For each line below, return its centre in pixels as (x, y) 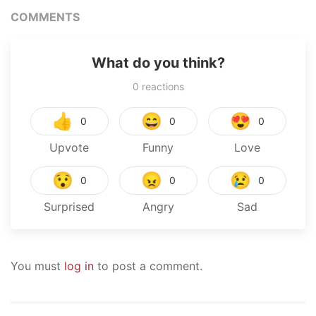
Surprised (69, 206)
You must (37, 266)
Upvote (69, 147)
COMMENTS (45, 17)
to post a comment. (148, 266)
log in (79, 266)
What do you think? (158, 62)
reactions (161, 86)
